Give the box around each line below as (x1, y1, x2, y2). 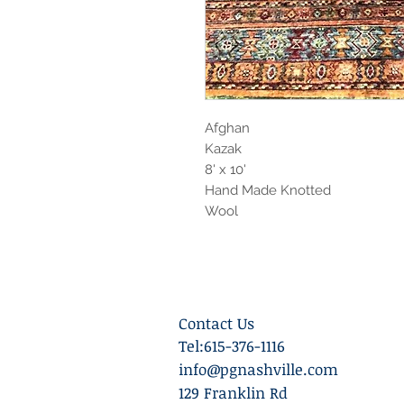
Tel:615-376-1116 (179, 335, 285, 356)
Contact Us (179, 313, 254, 334)
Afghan (205, 120, 250, 136)
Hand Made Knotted (205, 182, 331, 198)
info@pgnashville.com (179, 359, 338, 380)
